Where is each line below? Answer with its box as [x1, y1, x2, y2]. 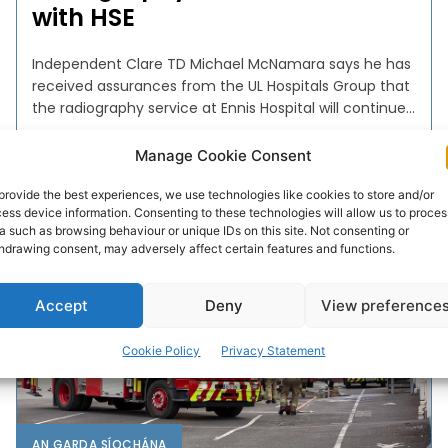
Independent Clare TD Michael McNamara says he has [32, 53, 412, 74]
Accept [35, 295, 89, 315]
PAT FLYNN [32, 157, 100, 175]
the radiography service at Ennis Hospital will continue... [32, 97, 416, 118]
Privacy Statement [221, 343, 326, 358]
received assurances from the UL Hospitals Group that [32, 75, 411, 96]
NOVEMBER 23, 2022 [116, 157, 231, 175]
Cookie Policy [122, 343, 201, 358]
